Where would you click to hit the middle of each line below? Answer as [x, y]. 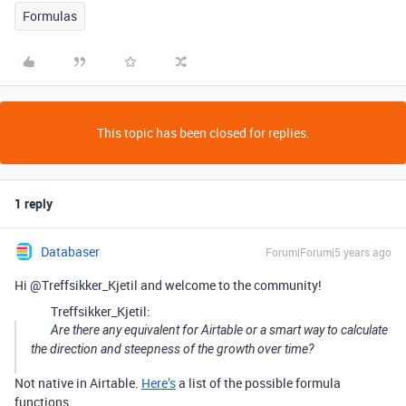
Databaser [70, 251]
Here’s [159, 383]
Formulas [50, 16]
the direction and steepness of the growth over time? [172, 349]
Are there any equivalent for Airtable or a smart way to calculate [219, 330]
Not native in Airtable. [78, 383]
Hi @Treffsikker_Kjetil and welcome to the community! [168, 285]
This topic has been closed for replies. [203, 133]
